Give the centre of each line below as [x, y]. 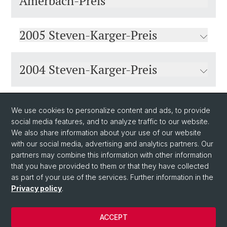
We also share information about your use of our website [106, 133]
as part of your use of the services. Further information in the [112, 177]
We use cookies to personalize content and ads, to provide [111, 110]
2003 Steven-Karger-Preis [88, 104]
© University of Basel [44, 207]
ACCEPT [113, 217]
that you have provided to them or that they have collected [110, 166]
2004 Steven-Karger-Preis [88, 69]
